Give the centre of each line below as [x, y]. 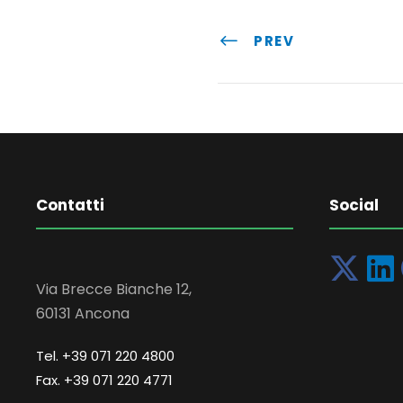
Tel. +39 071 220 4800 [105, 356]
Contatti [70, 206]
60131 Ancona [83, 314]
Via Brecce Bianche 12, [114, 290]
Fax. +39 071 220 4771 [104, 381]
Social [354, 206]
